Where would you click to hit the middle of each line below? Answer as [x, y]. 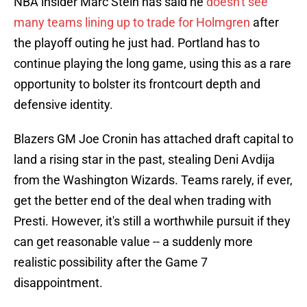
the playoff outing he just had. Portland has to [137, 43]
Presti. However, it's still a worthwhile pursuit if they [152, 221]
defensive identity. [63, 105]
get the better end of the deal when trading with [143, 201]
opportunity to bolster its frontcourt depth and [137, 84]
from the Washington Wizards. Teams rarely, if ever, [153, 180]
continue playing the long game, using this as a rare [152, 64]
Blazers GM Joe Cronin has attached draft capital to [153, 139]
